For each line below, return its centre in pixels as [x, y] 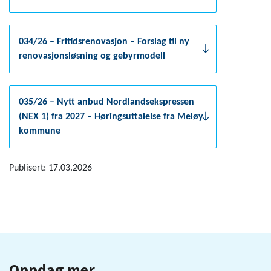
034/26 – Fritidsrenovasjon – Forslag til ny [104, 42]
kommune [40, 131]
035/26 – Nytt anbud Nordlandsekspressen [106, 102]
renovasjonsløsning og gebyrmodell [92, 56]
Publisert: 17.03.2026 [51, 168]
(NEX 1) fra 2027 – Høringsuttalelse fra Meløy [111, 117]
